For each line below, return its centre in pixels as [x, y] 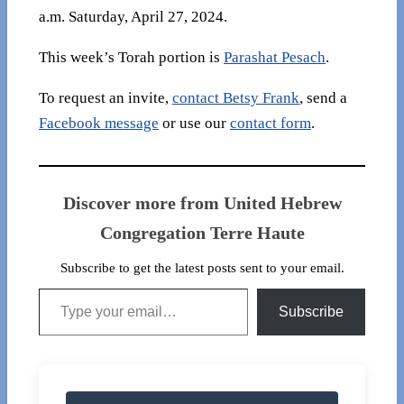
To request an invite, [106, 97]
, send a [323, 97]
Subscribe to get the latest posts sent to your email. [202, 267]
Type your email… [63, 287]
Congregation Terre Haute [202, 232]
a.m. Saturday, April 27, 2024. [133, 17]
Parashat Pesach [275, 58]
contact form [271, 123]
